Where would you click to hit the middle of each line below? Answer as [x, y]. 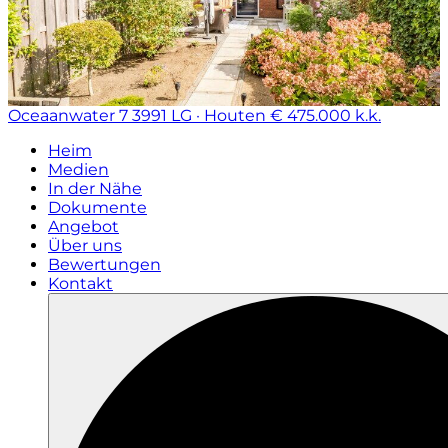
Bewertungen [104, 264]
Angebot [83, 226]
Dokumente [97, 207]
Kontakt [80, 283]
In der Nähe [95, 188]
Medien [78, 169]
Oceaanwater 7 [68, 115]
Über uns [85, 245]
